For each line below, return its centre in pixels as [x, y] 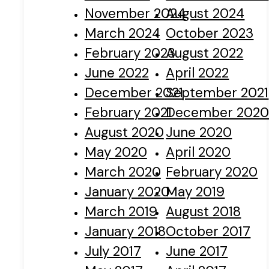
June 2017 [197, 252]
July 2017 [113, 252]
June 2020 [199, 133]
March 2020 [122, 172]
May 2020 [116, 153]
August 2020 [124, 133]
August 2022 [205, 53]
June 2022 [116, 73]
